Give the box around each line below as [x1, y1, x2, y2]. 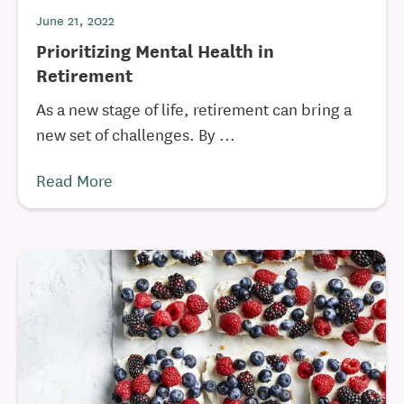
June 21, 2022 [36, 10, 115, 30]
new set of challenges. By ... [36, 122, 235, 145]
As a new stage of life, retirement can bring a [36, 96, 352, 120]
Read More [36, 168, 113, 191]
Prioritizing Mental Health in [36, 37, 274, 63]
